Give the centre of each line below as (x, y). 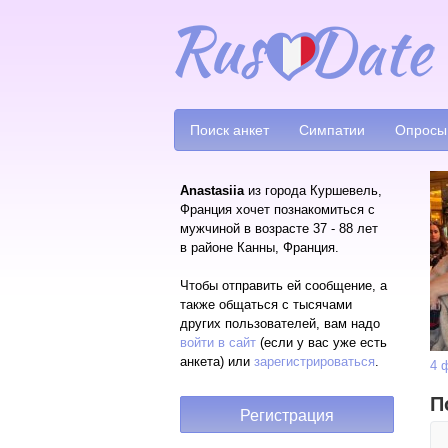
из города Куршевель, (313, 190)
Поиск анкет (229, 130)
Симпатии (332, 130)
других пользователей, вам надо (280, 323)
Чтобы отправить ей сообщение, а (283, 285)
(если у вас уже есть (321, 342)
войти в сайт (218, 342)
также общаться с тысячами (266, 304)
